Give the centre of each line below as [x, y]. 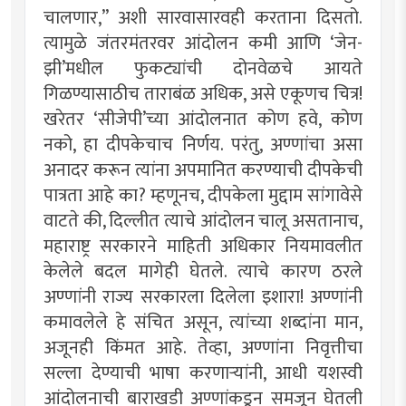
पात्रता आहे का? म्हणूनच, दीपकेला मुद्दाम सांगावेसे [203, 195]
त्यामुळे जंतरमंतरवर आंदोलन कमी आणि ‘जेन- [203, 43]
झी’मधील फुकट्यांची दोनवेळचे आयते [203, 68]
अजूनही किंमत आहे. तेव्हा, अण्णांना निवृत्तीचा [203, 348]
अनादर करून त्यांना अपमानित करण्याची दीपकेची [203, 170]
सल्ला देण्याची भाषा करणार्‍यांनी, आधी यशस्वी [203, 373]
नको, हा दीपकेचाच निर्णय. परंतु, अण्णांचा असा [203, 145]
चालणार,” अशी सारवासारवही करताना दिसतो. [203, 18]
